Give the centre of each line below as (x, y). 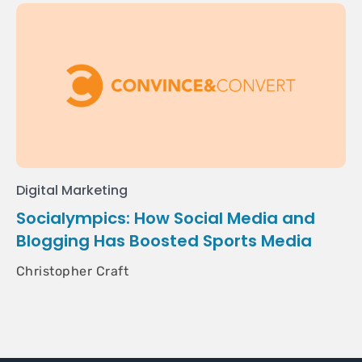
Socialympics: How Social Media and (166, 218)
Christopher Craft (73, 271)
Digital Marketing (72, 190)
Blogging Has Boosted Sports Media (164, 241)
